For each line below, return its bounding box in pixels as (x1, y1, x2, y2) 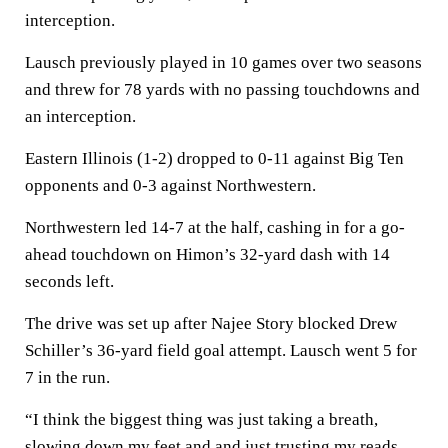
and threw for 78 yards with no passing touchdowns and (25, 80, 420, 99)
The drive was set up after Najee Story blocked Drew (25, 314, 397, 333)
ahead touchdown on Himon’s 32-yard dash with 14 (25, 245, 390, 264)
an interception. (25, 107, 136, 126)
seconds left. (25, 272, 114, 291)
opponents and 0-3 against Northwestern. (25, 176, 316, 195)
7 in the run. (25, 368, 110, 387)
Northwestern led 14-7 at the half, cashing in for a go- (25, 218, 405, 237)
